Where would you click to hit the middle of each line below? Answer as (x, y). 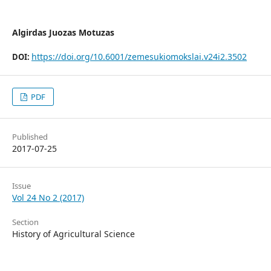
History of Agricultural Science (73, 234)
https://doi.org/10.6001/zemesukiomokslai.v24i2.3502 (139, 57)
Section (25, 222)
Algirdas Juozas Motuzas (63, 32)
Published (30, 137)
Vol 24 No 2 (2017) (48, 198)
